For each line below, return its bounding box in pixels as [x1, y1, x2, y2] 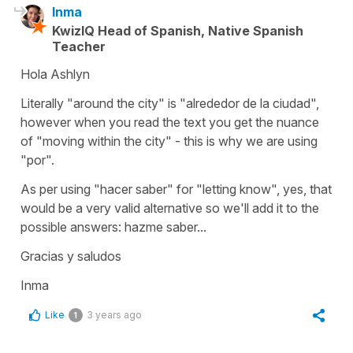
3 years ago [87, 308, 142, 321]
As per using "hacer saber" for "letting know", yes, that [20, 180, 332, 197]
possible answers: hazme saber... [20, 218, 210, 235]
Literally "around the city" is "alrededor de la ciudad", [20, 95, 319, 111]
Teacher [52, 38, 106, 54]
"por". [20, 151, 54, 168]
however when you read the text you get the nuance [20, 113, 319, 130]
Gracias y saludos [20, 247, 121, 264]
